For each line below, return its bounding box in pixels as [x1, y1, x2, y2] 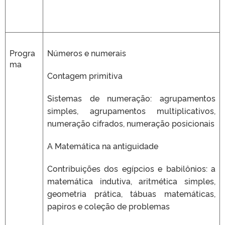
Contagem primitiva [47, 69, 123, 81]
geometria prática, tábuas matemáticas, [47, 187, 215, 199]
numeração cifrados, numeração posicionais [47, 117, 214, 129]
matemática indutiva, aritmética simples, [47, 175, 215, 186]
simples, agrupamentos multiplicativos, [47, 104, 215, 116]
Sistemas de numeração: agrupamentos [47, 92, 215, 103]
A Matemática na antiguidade [47, 140, 158, 151]
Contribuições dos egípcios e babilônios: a [47, 162, 215, 174]
